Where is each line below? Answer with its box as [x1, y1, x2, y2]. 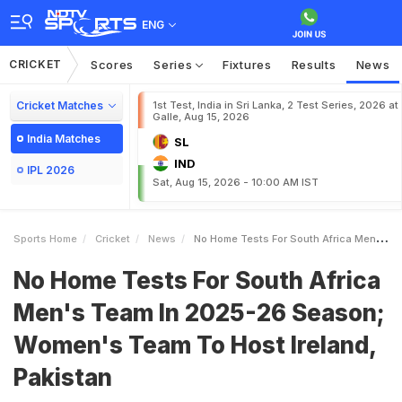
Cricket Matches [16, 99, 103, 112]
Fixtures [223, 57, 272, 72]
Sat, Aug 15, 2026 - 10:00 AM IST [153, 176, 319, 188]
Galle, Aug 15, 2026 [153, 110, 249, 123]
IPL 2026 [27, 163, 74, 177]
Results [291, 57, 336, 72]
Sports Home [13, 232, 77, 245]
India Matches [27, 132, 100, 145]
